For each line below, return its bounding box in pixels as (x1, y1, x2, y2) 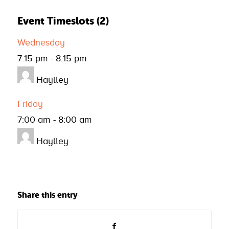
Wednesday (17, 37, 65, 48)
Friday (17, 99, 43, 109)
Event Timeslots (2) (17, 15, 109, 27)
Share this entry (17, 190, 78, 200)
